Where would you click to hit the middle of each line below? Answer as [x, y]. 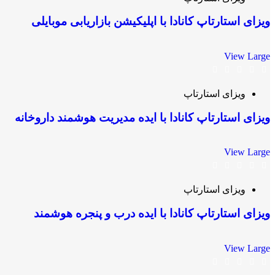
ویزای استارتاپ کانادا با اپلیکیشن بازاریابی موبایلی [151, 21]
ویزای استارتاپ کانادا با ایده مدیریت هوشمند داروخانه [142, 117]
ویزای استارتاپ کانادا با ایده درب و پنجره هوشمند [152, 214]
